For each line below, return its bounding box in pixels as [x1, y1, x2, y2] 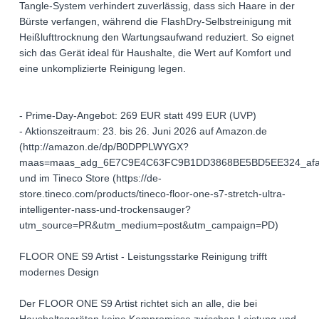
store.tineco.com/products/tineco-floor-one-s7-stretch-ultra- [19, 188, 286, 200]
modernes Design [19, 266, 99, 278]
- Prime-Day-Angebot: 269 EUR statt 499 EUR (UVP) [19, 110, 256, 122]
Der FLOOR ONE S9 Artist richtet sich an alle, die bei [19, 298, 257, 310]
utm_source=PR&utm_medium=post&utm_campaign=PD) [19, 219, 278, 231]
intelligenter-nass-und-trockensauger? [19, 204, 191, 216]
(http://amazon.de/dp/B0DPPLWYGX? [19, 141, 189, 153]
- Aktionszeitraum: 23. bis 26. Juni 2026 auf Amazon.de [19, 125, 267, 137]
